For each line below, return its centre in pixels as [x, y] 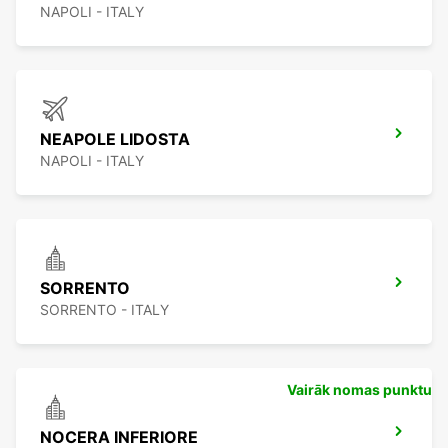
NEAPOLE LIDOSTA [115, 139]
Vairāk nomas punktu [359, 390]
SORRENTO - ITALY [104, 310]
